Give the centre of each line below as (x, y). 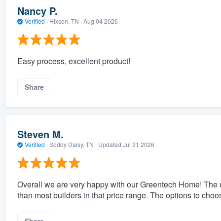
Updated (110, 145)
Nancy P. (37, 11)
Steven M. (40, 134)
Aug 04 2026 (100, 21)
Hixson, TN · (65, 21)
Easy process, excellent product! (74, 61)
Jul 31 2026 (138, 145)
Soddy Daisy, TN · (73, 145)
